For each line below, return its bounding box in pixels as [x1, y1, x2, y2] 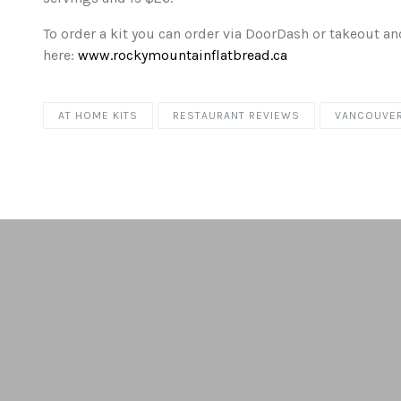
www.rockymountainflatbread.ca [77, 47, 287, 64]
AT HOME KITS [57, 109, 138, 122]
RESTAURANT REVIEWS [172, 109, 300, 122]
